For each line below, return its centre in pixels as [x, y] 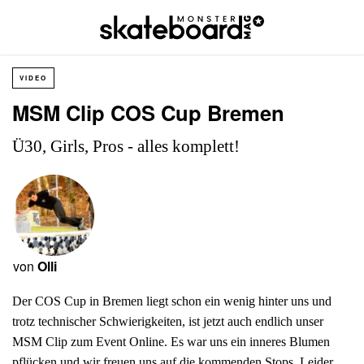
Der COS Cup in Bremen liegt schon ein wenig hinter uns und [172, 301]
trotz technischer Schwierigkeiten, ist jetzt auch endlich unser [168, 321]
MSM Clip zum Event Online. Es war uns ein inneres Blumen [171, 341]
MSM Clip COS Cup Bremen [148, 113]
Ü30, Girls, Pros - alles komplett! [126, 146]
